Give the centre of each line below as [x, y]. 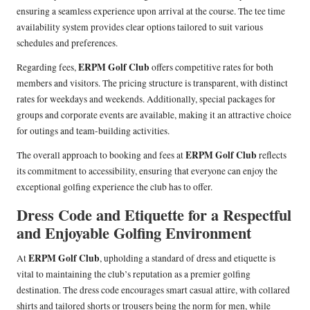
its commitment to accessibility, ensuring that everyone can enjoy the [147, 171]
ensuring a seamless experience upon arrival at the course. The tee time [151, 11]
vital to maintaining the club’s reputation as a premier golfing [134, 274]
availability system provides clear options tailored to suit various [140, 27]
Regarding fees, [47, 67]
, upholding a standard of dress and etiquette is [188, 258]
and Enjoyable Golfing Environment [134, 233]
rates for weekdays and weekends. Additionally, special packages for [146, 99]
